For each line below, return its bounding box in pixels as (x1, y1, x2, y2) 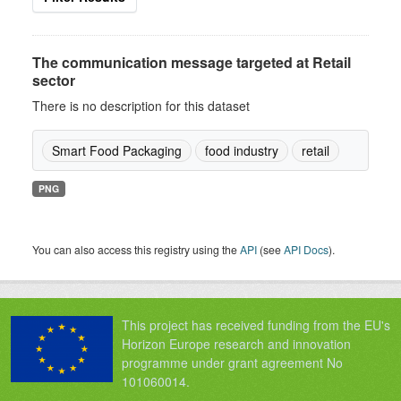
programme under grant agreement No (122, 354, 343, 371)
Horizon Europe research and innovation (122, 335, 351, 353)
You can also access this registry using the (32, 242, 240, 257)
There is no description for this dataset (32, 97, 250, 115)
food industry (205, 141, 278, 159)
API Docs (284, 242, 328, 257)
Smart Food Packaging (52, 141, 182, 159)
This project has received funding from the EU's (122, 316, 390, 334)
